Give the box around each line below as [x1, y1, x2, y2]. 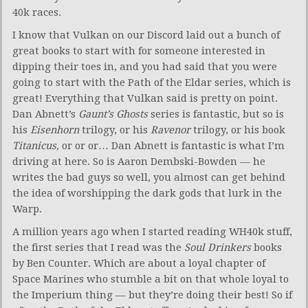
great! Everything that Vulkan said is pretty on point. [12, 91, 278, 104]
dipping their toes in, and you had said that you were [12, 60, 277, 73]
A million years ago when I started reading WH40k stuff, [12, 225, 292, 238]
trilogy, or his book [193, 123, 285, 136]
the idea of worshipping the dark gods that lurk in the [12, 186, 282, 199]
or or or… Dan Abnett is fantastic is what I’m [62, 139, 285, 152]
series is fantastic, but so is [151, 107, 284, 120]
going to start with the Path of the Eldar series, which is [12, 76, 291, 89]
